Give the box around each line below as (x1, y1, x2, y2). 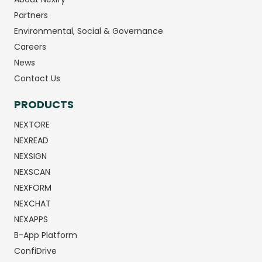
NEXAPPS (14, 213, 48, 226)
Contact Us (14, 72, 60, 84)
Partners (14, 9, 48, 21)
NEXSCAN (14, 166, 50, 178)
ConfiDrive (14, 245, 57, 257)
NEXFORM (14, 182, 51, 194)
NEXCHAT (14, 198, 51, 210)
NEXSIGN (14, 150, 47, 163)
